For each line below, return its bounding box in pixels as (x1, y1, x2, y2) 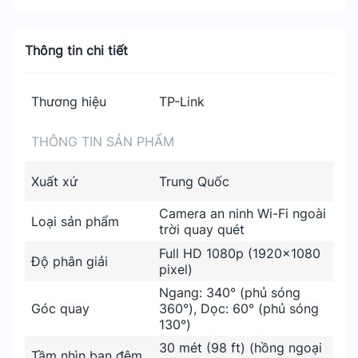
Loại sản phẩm (31, 213, 119, 229)
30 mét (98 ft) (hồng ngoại (159, 340, 322, 356)
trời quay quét (159, 221, 245, 237)
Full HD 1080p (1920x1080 (159, 245, 320, 261)
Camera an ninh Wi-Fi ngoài (159, 205, 326, 221)
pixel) (159, 261, 193, 277)
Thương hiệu (31, 93, 106, 109)
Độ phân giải (31, 253, 108, 269)
